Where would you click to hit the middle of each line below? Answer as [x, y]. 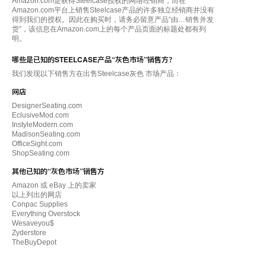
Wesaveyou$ [33, 223]
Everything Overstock [46, 213]
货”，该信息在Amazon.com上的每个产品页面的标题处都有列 [109, 29]
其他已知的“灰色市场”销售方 [58, 171]
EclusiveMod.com [40, 115]
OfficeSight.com [37, 143]
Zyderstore [29, 232]
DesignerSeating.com [47, 105]
